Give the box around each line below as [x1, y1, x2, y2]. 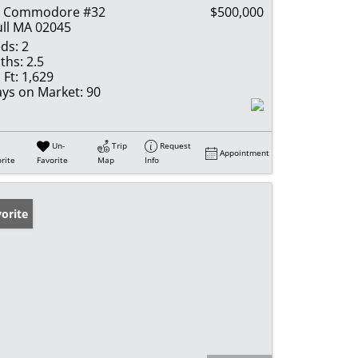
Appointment [220, 146, 270, 158]
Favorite [37, 153, 69, 165]
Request [160, 139, 192, 151]
